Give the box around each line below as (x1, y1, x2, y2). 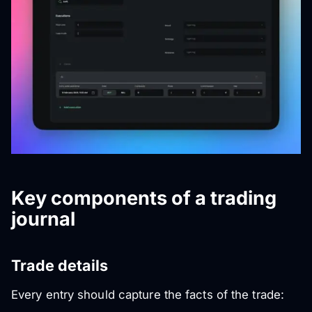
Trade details (11, 256, 108, 274)
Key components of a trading (11, 186, 276, 210)
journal (11, 207, 75, 231)
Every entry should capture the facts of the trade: (11, 287, 284, 302)
